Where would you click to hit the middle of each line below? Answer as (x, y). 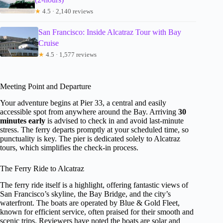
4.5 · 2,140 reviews (67, 11)
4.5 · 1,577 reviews (70, 54)
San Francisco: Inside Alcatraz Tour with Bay (110, 32)
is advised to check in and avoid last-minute (114, 120)
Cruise (48, 43)
